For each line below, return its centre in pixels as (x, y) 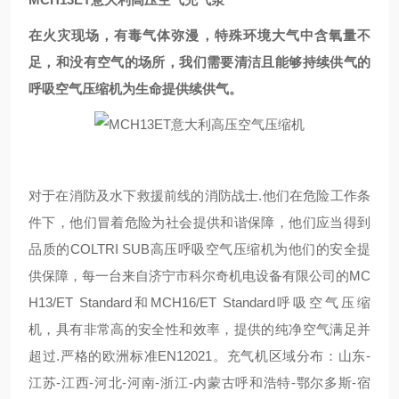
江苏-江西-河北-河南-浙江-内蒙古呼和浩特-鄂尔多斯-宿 (199, 383)
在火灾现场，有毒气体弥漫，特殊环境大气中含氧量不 (199, 35)
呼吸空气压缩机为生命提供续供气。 (135, 89)
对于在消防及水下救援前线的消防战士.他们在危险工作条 (199, 195)
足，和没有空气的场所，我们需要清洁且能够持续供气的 (199, 62)
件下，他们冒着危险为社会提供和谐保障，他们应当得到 (199, 222)
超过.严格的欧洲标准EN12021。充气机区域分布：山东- (199, 356)
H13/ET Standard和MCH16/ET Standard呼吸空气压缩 (199, 302)
